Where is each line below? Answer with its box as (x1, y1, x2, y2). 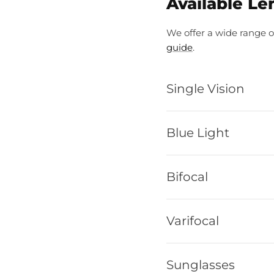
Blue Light (166, 125, 229, 140)
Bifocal (166, 169, 208, 184)
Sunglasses (166, 257, 235, 272)
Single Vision (166, 81, 245, 96)
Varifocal (166, 213, 219, 228)
